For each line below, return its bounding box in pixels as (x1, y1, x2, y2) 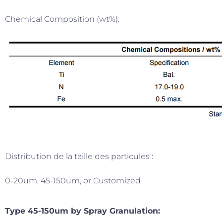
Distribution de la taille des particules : (5, 152, 153, 161)
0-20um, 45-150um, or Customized (5, 176, 141, 185)
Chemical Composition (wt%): (5, 14, 119, 24)
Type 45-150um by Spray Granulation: (5, 206, 160, 216)
